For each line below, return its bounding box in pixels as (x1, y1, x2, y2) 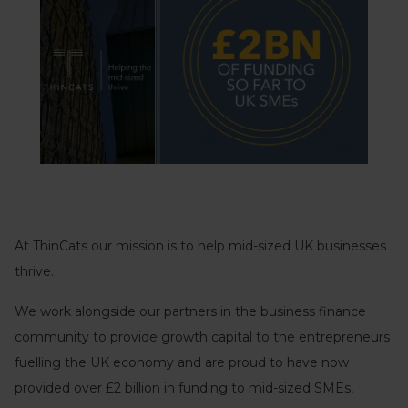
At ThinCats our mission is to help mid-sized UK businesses (15, 237, 386, 254)
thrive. (15, 262, 54, 280)
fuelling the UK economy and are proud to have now (15, 353, 349, 371)
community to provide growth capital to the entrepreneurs (15, 328, 390, 345)
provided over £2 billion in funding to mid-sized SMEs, (15, 379, 353, 396)
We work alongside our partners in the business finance (15, 302, 366, 320)
